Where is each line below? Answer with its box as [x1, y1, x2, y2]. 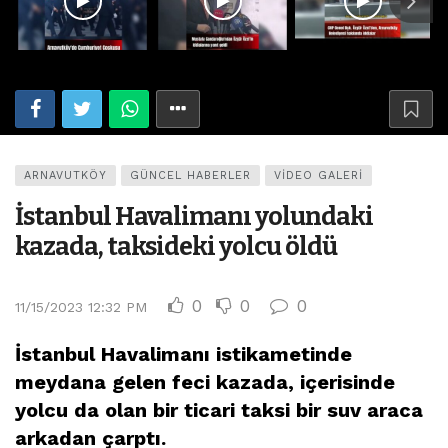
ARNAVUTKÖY [24, 168, 107, 182]
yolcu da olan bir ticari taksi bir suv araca [15, 397, 423, 422]
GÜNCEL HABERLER [130, 168, 251, 182]
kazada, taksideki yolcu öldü [15, 230, 337, 262]
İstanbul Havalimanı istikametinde [15, 341, 352, 366]
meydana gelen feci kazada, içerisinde [15, 369, 395, 394]
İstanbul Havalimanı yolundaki [15, 200, 373, 232]
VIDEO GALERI [274, 168, 363, 182]
